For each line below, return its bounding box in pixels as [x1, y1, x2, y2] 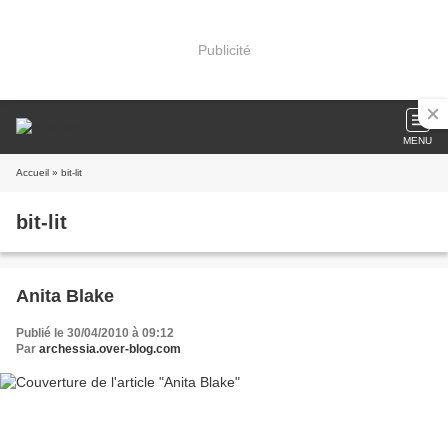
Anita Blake [16, 286, 114, 306]
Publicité [197, 41, 251, 58]
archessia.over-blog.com [39, 342, 181, 356]
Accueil [16, 167, 49, 178]
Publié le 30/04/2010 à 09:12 [16, 326, 174, 340]
